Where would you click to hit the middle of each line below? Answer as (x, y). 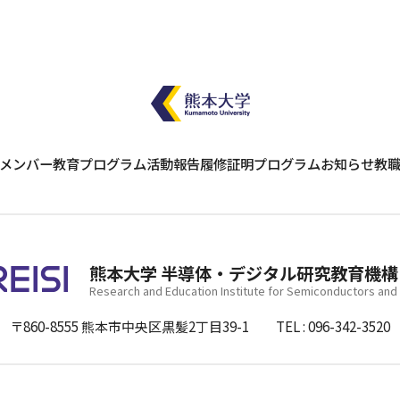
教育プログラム (99, 163)
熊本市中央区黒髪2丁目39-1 (165, 326)
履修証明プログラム (260, 163)
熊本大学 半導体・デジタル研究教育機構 (244, 273)
